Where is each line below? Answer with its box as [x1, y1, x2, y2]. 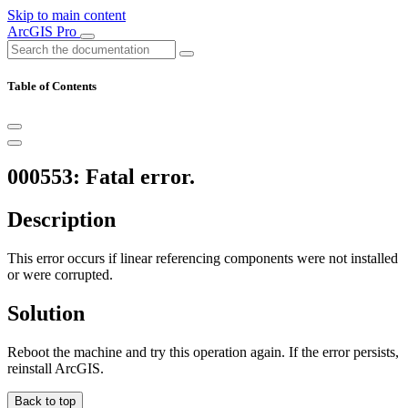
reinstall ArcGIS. [7, 360, 104, 376]
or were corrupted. [7, 267, 113, 283]
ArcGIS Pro [7, 24, 80, 39]
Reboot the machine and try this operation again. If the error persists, [7, 343, 399, 360]
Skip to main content [7, 7, 126, 23]
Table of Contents [7, 79, 97, 94]
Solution [7, 301, 85, 325]
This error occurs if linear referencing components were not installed [7, 250, 398, 267]
